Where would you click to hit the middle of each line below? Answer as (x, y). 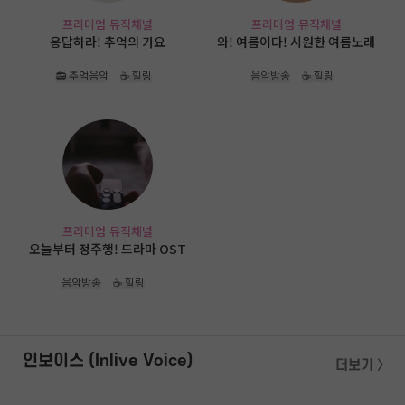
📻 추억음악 (81, 75)
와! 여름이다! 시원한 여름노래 (297, 42)
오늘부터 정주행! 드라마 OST (108, 248)
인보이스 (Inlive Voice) (108, 362)
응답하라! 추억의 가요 (108, 42)
